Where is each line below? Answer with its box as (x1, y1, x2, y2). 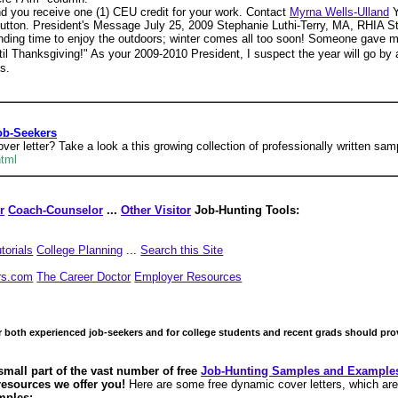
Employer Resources (134, 270, 243, 283)
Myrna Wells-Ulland (290, 5, 389, 19)
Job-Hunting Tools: (191, 203, 299, 217)
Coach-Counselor (8, 203, 103, 217)
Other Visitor (121, 203, 191, 217)
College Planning (36, 243, 123, 257)
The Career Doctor (36, 270, 131, 283)
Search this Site (140, 243, 224, 257)
